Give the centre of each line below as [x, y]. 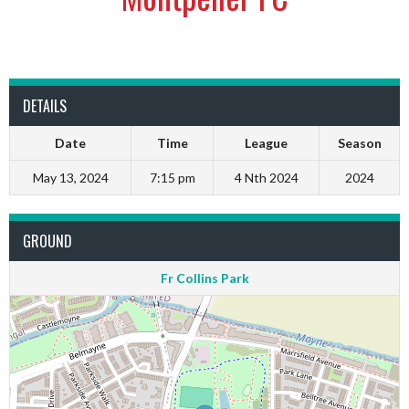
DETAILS [45, 106]
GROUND [47, 241]
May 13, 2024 [70, 178]
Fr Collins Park [204, 278]
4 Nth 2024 [266, 178]
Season [359, 143]
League [266, 143]
